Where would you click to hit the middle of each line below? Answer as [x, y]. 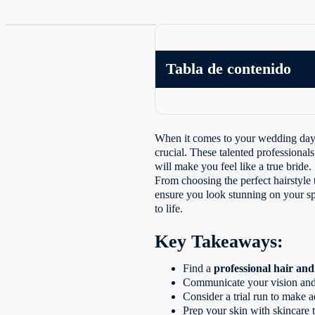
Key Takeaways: [219, 241]
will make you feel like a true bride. [233, 166]
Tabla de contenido [229, 69]
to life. [169, 208]
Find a [199, 268]
